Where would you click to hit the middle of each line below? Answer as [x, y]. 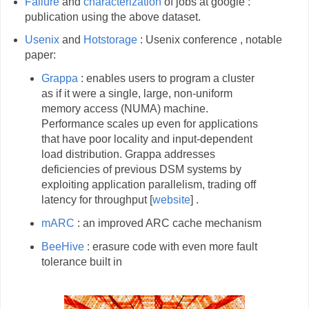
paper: [41, 55]
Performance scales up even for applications [150, 124]
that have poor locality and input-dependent [147, 139]
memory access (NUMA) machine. [125, 109]
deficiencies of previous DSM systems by [142, 170]
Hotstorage [110, 40]
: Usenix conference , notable [209, 40]
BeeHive [63, 246]
